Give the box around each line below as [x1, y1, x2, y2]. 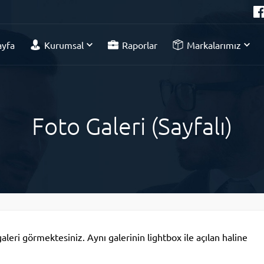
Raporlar [122, 39, 157, 51]
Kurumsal [44, 39, 84, 51]
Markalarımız [187, 39, 241, 51]
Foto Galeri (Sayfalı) [32, 112, 232, 140]
